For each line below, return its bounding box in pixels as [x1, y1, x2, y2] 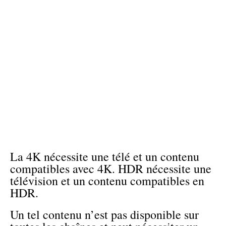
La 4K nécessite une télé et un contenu [10, 148, 199, 165]
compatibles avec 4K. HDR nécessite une [10, 160, 211, 177]
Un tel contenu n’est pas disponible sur [10, 206, 199, 222]
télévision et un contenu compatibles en [10, 173, 204, 189]
